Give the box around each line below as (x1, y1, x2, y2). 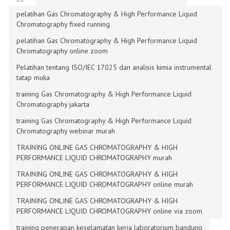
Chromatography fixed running (16, 19, 110, 29)
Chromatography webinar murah (16, 126, 115, 136)
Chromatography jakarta (16, 99, 89, 109)
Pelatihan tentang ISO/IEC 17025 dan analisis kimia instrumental (16, 62, 212, 72)
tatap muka (16, 72, 50, 82)
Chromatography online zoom (16, 46, 108, 55)
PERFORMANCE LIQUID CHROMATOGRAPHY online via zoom (16, 206, 202, 216)
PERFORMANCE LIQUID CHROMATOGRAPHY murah (16, 152, 172, 162)
